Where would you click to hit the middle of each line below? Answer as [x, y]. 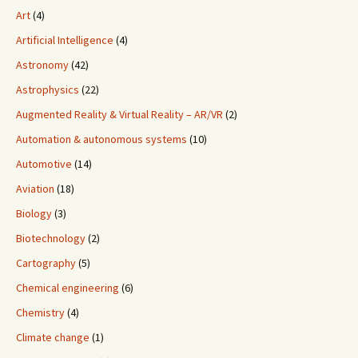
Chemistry [40, 313]
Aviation [35, 189]
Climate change [53, 338]
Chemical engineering [68, 288]
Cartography [46, 263]
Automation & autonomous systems [101, 139]
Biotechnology [51, 239]
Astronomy [42, 65]
